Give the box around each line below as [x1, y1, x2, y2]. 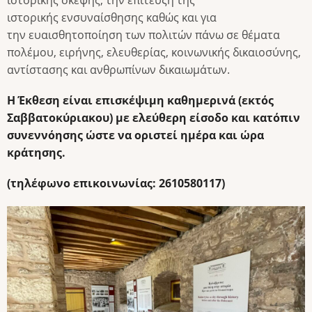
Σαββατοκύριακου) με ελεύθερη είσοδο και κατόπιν [7, 110, 300, 126]
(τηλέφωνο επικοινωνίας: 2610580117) [7, 175, 225, 192]
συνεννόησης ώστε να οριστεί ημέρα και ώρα [7, 127, 264, 143]
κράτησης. [7, 145, 65, 161]
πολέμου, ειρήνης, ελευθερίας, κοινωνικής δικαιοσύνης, [7, 45, 301, 61]
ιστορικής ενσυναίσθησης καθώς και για [7, 10, 217, 26]
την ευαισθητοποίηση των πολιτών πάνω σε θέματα [7, 27, 280, 43]
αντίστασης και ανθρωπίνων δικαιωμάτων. [7, 62, 230, 78]
